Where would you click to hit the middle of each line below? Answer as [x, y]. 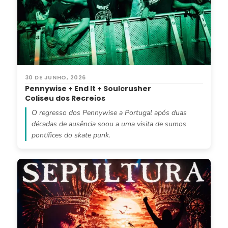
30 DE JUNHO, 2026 [55, 77]
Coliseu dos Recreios [65, 98]
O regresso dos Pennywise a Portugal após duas [109, 112]
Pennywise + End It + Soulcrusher [88, 88]
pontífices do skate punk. [71, 135]
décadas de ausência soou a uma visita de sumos [109, 124]
